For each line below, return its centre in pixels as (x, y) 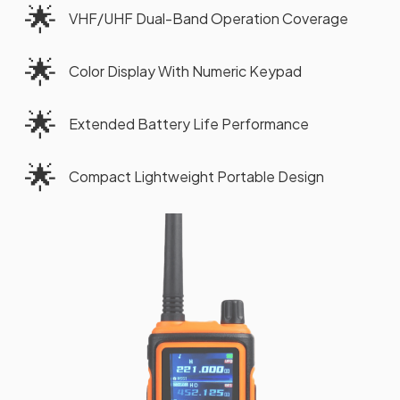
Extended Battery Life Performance (189, 124)
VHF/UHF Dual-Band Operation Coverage (208, 19)
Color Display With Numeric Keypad (185, 71)
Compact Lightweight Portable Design (196, 177)
